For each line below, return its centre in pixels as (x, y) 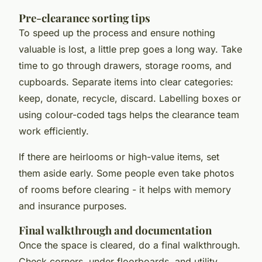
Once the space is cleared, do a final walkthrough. (130, 245)
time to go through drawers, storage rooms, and (125, 66)
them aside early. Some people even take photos (126, 173)
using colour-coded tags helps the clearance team (129, 115)
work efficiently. (54, 131)
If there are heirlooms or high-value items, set (119, 157)
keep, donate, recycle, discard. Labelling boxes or (130, 99)
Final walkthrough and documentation (115, 230)
